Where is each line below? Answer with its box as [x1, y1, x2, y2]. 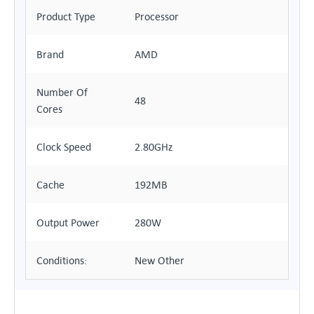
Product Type [36, 10, 95, 22]
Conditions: [36, 254, 87, 266]
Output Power [36, 216, 100, 228]
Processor [135, 10, 179, 22]
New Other [135, 254, 184, 266]
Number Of [36, 86, 88, 98]
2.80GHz [135, 140, 172, 153]
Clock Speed [36, 140, 91, 153]
